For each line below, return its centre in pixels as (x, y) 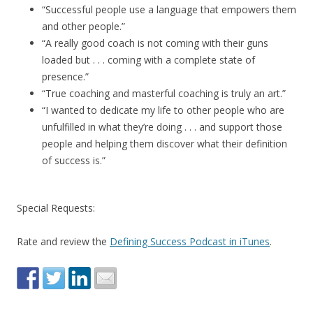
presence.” (65, 77)
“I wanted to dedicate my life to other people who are (163, 110)
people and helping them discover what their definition (165, 144)
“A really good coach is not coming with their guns (155, 43)
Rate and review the (63, 241)
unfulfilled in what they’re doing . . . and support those (162, 127)
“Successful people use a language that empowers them (169, 9)
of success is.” (74, 160)
